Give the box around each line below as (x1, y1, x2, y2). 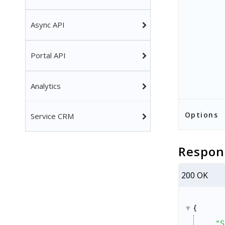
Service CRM (31, 111, 74, 121)
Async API (31, 20, 65, 30)
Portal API (31, 50, 66, 60)
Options (184, 110, 218, 120)
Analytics (31, 81, 61, 91)
